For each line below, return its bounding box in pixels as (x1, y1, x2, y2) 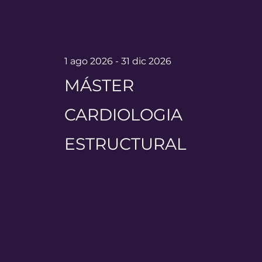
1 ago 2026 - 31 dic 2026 (64, 55, 172, 67)
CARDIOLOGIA (64, 104, 183, 125)
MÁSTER (64, 75, 135, 95)
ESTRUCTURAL (64, 133, 187, 154)
